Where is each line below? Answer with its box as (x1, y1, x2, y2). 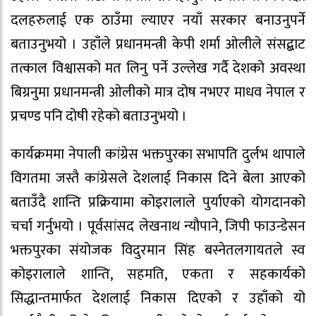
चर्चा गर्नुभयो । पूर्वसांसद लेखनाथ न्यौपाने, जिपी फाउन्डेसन (11, 214, 305, 239)
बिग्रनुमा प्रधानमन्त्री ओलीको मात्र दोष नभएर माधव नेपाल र (11, 80, 305, 104)
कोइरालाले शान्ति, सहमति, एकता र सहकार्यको (11, 262, 305, 287)
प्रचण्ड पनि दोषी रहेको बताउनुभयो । (11, 104, 187, 128)
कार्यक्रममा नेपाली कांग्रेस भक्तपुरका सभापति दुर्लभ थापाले (11, 142, 305, 167)
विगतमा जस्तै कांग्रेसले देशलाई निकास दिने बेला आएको (11, 166, 305, 191)
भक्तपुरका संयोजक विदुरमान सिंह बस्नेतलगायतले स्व (11, 238, 305, 263)
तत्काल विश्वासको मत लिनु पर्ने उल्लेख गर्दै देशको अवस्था (11, 56, 305, 80)
